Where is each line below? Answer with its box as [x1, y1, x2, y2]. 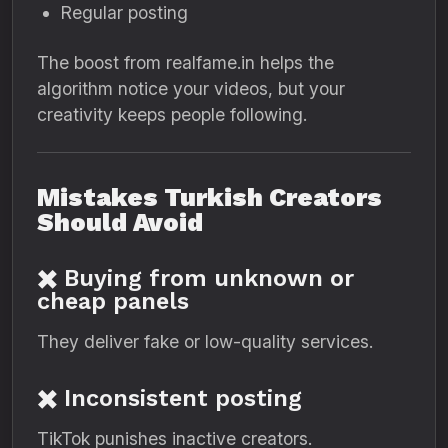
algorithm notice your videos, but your [37, 78, 345, 99]
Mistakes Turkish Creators [37, 183, 382, 212]
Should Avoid [37, 208, 203, 237]
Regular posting [61, 2, 188, 23]
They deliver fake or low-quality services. [37, 331, 373, 352]
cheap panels [37, 287, 189, 315]
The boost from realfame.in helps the [37, 52, 334, 73]
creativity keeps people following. [37, 104, 307, 125]
